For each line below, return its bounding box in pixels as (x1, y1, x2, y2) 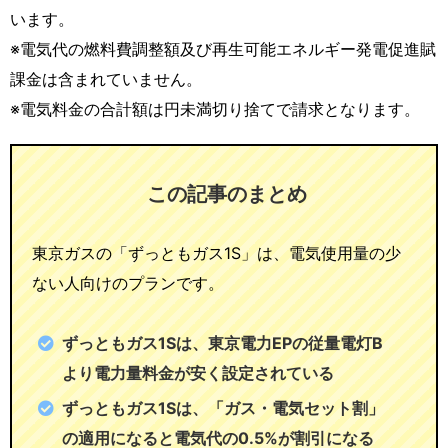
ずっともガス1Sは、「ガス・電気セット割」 (62, 397, 384, 418)
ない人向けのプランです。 (32, 272, 224, 293)
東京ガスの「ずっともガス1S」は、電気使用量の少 (32, 242, 401, 263)
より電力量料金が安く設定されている (62, 362, 334, 383)
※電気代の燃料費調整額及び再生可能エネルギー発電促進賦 (10, 38, 436, 59)
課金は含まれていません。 (10, 68, 202, 89)
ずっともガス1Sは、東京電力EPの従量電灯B (62, 332, 383, 353)
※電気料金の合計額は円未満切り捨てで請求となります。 (10, 98, 420, 119)
